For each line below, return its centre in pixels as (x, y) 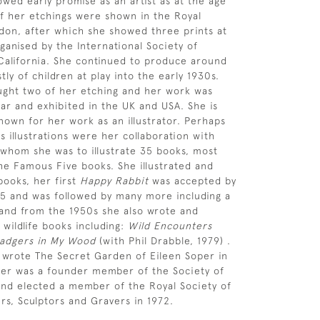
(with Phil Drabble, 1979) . (163, 241)
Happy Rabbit (114, 181)
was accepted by (192, 181)
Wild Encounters (170, 226)
